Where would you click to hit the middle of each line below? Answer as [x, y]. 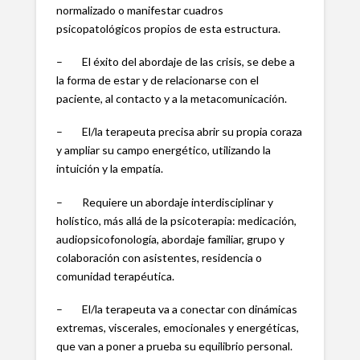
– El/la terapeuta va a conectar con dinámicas [176, 309]
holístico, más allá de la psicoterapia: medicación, [176, 220]
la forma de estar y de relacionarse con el [157, 80]
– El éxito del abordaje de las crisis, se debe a [175, 62]
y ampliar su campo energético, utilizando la [163, 150]
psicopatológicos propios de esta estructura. [168, 28]
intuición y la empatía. [109, 169]
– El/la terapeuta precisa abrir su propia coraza [179, 132]
